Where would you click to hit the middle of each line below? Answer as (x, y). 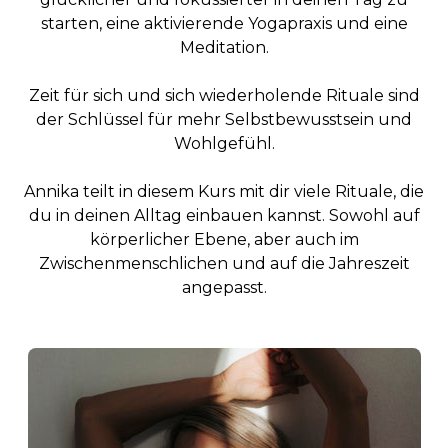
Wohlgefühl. (224, 143)
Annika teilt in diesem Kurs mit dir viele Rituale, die (224, 191)
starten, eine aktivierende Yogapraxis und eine (224, 23)
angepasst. (224, 287)
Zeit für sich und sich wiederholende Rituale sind (224, 95)
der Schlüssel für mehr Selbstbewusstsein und (224, 119)
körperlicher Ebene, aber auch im (224, 239)
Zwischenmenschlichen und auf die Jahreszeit (224, 263)
